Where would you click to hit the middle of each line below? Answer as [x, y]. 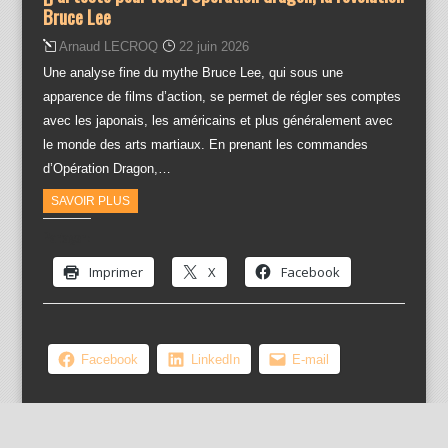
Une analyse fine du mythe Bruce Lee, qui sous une [192, 73]
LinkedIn [215, 360]
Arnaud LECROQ [108, 47]
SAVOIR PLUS [90, 201]
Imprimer [115, 272]
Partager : [66, 238]
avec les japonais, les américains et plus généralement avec [217, 121]
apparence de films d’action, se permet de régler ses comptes [221, 97]
